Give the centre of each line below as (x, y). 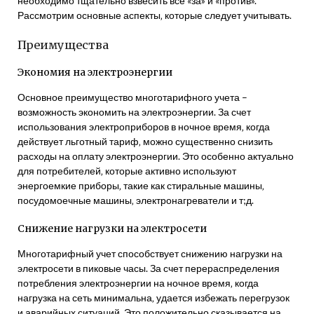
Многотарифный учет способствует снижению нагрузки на (150, 253)
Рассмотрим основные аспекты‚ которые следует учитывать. (155, 15)
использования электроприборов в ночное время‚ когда (144, 126)
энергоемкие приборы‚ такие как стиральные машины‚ (141, 185)
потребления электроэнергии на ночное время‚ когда (138, 282)
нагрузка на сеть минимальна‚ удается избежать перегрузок (153, 297)
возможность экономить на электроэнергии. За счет (134, 111)
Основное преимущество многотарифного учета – (132, 97)
